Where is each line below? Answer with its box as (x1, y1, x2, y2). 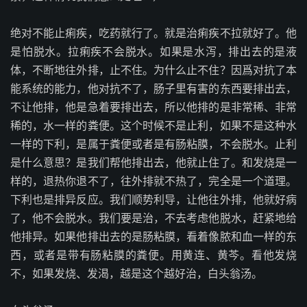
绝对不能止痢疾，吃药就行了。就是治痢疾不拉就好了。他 (10, 26, 297, 40)
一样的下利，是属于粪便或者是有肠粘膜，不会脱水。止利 (10, 137, 297, 151)
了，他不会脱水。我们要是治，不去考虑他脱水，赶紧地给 (10, 211, 297, 225)
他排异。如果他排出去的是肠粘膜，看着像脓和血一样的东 (10, 230, 297, 243)
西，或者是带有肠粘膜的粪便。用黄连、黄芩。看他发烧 (10, 248, 297, 262)
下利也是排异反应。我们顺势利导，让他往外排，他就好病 (10, 193, 297, 206)
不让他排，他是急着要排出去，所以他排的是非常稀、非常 (10, 100, 297, 114)
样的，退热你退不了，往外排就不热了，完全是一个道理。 (10, 174, 297, 188)
